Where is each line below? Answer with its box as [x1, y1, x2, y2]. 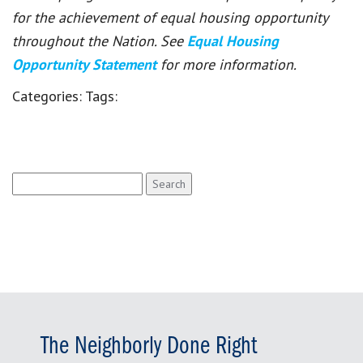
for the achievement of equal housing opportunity [12, 7, 327, 27]
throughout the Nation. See [12, 31, 187, 50]
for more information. [160, 54, 297, 74]
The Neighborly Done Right [41, 333, 258, 360]
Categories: [12, 86, 85, 105]
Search [11, 173, 47, 188]
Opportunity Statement [12, 54, 160, 74]
